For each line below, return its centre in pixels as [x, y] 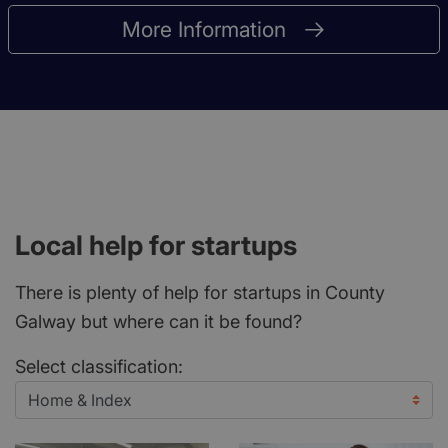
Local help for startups [156, 246]
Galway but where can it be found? [158, 322]
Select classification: [99, 367]
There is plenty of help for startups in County [200, 293]
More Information [203, 30]
